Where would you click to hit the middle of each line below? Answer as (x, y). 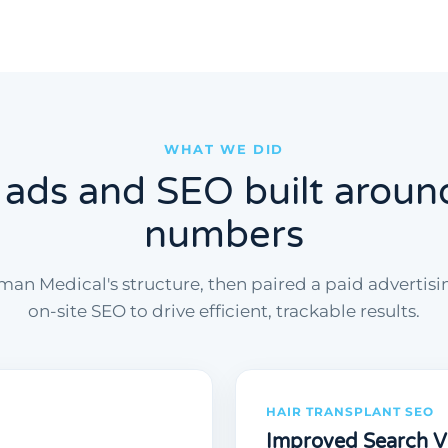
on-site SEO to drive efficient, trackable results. (224, 311)
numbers (224, 235)
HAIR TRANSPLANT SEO (350, 412)
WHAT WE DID (224, 149)
